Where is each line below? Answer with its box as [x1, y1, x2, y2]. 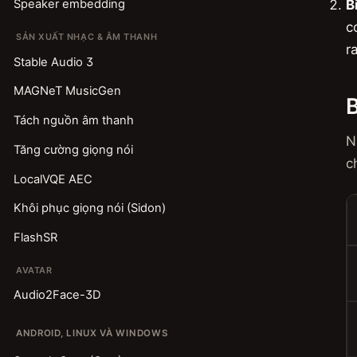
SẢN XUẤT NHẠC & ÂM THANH [16, 31, 158, 43]
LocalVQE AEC [13, 171, 92, 186]
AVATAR [16, 265, 53, 277]
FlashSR [13, 230, 57, 245]
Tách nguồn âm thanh [13, 113, 134, 128]
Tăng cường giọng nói [13, 142, 133, 157]
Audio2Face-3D [13, 288, 101, 303]
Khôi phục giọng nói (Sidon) [13, 201, 166, 216]
